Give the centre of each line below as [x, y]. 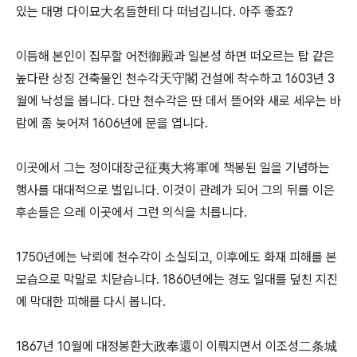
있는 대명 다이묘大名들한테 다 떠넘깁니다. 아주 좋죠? [156, 12]
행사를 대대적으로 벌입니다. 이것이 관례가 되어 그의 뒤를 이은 [175, 190]
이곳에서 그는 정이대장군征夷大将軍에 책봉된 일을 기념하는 [173, 168]
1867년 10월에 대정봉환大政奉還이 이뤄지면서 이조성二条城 [177, 346]
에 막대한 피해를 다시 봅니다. [92, 302]
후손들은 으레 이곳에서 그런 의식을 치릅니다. [133, 212]
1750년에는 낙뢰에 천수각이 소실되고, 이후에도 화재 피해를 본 [177, 257]
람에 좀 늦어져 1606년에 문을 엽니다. [112, 123]
